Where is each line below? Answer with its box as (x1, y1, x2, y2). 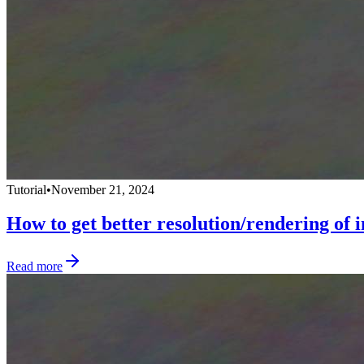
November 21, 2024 (51, 182, 154, 197)
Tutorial (6, 182, 46, 197)
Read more (6, 259, 63, 274)
